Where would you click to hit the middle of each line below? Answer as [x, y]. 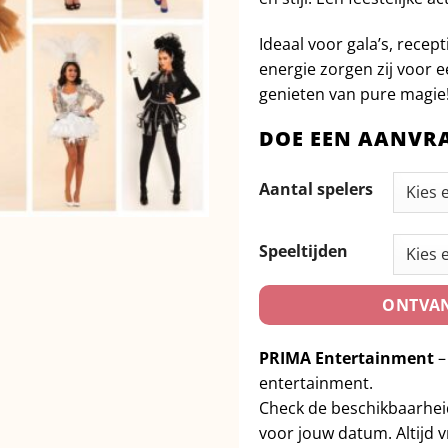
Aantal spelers [316, 189]
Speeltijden [303, 251]
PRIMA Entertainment [346, 358]
